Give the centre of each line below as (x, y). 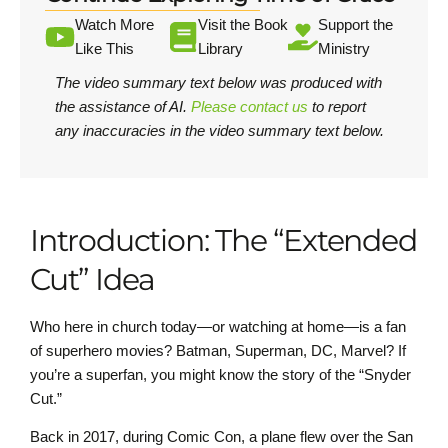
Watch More (114, 24)
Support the (356, 24)
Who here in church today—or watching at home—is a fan (218, 326)
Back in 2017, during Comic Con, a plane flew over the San (221, 436)
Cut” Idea (93, 279)
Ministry (344, 48)
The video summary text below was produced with (218, 82)
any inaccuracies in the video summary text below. (219, 130)
